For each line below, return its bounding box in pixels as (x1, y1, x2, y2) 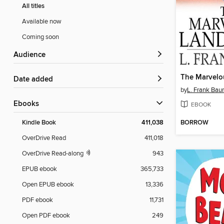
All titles (22, 2, 44, 11)
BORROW (180, 118, 208, 127)
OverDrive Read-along (22, 149, 85, 158)
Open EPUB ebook (22, 180, 74, 189)
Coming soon (22, 33, 59, 41)
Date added (19, 75, 53, 84)
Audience (18, 50, 45, 60)
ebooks (18, 99, 39, 109)
